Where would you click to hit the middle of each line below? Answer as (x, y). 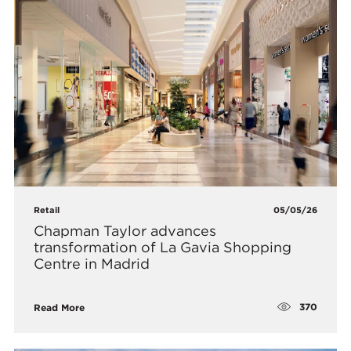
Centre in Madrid (92, 263)
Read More (60, 307)
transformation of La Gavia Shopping (163, 247)
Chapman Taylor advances (125, 230)
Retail (47, 210)
